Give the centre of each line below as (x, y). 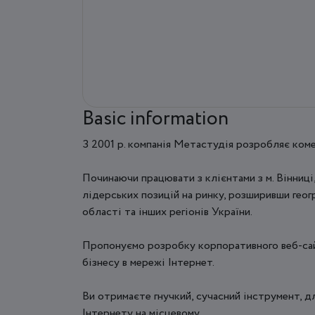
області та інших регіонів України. (167, 212)
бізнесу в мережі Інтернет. (148, 262)
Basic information (155, 118)
